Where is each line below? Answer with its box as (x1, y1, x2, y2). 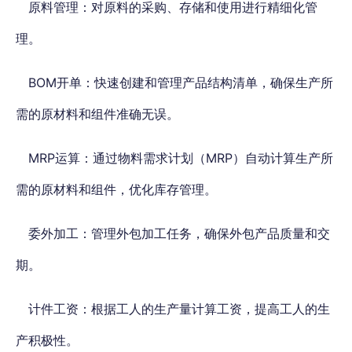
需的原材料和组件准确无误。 (16, 106, 179, 123)
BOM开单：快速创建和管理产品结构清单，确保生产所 (28, 75, 333, 91)
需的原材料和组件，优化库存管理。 (16, 181, 217, 198)
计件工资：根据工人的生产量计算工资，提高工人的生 (28, 301, 330, 317)
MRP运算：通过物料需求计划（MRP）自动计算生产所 (28, 150, 333, 167)
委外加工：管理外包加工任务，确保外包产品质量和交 (28, 225, 330, 242)
